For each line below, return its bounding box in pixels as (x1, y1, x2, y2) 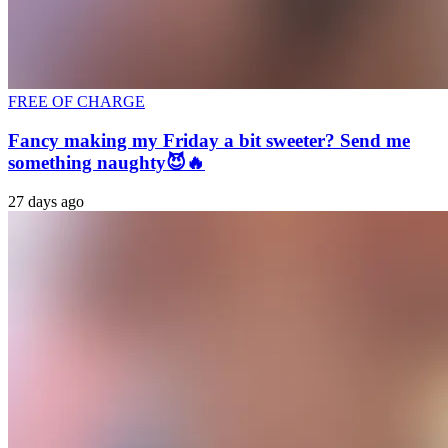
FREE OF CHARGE (8, 93, 145, 111)
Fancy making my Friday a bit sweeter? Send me (8, 129, 410, 151)
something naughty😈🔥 (8, 151, 205, 173)
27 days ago (8, 192, 84, 210)
